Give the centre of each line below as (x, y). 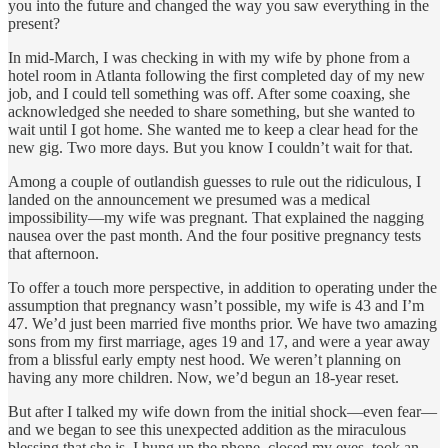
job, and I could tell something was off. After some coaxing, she (209, 93)
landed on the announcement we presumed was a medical (189, 199)
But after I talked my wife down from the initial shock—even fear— (222, 411)
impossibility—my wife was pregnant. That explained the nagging (216, 217)
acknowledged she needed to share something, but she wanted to (211, 111)
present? (34, 23)
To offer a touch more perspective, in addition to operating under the (222, 287)
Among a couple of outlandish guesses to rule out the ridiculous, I (214, 181)
